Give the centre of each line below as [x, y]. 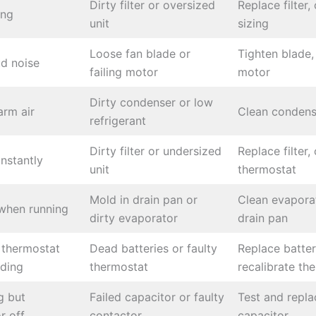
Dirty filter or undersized [156, 151]
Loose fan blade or [140, 54]
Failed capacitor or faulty [157, 297]
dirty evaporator [134, 218]
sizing [253, 24]
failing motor [124, 72]
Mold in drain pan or [144, 200]
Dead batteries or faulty [153, 249]
